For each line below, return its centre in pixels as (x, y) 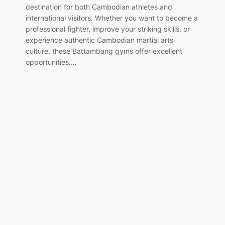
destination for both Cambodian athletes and (99, 7)
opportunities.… (51, 62)
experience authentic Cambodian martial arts (99, 40)
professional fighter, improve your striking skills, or (107, 29)
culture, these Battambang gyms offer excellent (104, 51)
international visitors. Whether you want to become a (111, 18)
